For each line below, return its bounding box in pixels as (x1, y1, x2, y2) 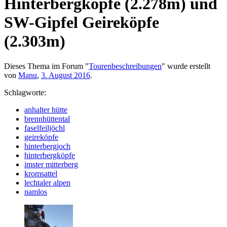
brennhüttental (24, 114, 70, 123)
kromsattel (24, 169, 57, 178)
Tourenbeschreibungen (89, 61, 162, 70)
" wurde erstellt (162, 61, 210, 70)
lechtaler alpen (24, 178, 70, 187)
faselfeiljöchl (24, 123, 65, 132)
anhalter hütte (24, 105, 67, 114)
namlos (24, 187, 47, 196)
